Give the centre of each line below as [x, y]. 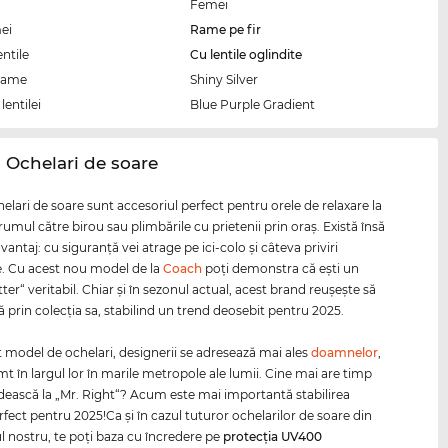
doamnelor [345, 353]
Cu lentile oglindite [246, 55]
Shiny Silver [224, 80]
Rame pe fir [226, 30]
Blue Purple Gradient [253, 105]
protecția [252, 437]
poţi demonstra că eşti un [281, 269]
